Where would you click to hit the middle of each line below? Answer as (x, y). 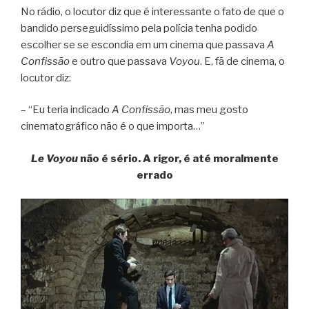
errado (154, 175)
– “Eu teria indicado (66, 110)
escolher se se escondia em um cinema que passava (144, 44)
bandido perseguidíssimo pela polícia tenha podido (139, 28)
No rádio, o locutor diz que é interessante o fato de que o (152, 11)
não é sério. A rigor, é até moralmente (178, 158)
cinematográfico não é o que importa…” (113, 127)
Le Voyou (54, 158)
